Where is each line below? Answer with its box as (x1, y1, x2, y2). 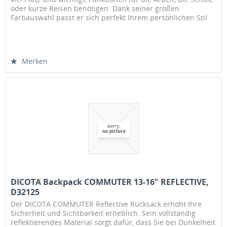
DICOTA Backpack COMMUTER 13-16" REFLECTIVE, (11, 176, 209, 188)
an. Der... (11, 22, 42, 32)
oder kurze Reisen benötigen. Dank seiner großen (11, 4, 180, 14)
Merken (22, 56, 48, 66)
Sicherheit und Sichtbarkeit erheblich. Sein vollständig (11, 208, 196, 218)
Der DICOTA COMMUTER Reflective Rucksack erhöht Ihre (11, 199, 202, 209)
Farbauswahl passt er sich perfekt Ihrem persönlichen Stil (11, 13, 208, 23)
